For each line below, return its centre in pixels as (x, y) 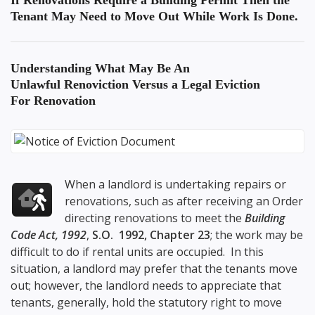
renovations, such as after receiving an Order (184, 201)
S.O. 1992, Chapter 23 (151, 235)
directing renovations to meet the (155, 218)
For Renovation (53, 101)
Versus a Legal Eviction (194, 84)
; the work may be (257, 235)
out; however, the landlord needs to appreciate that (146, 286)
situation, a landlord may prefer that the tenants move (154, 269)
